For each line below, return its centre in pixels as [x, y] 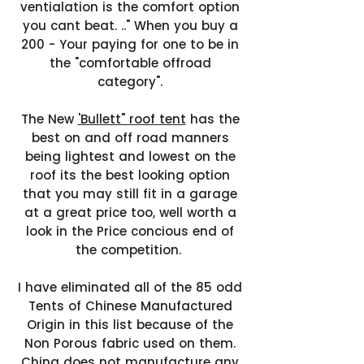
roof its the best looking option [130, 175]
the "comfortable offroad [130, 63]
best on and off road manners [130, 138]
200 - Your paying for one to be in [130, 44]
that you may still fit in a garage [130, 194]
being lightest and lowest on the [130, 156]
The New [49, 119]
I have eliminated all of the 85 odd [130, 287]
